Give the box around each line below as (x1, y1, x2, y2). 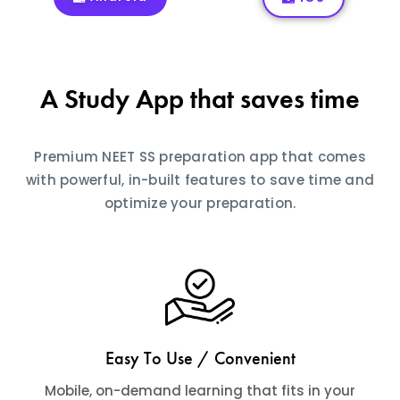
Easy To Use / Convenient (104, 346, 296, 370)
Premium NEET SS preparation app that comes (34, 147, 366, 167)
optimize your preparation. (104, 194, 296, 213)
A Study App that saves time (40, 82, 360, 117)
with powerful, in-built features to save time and (25, 171, 375, 190)
